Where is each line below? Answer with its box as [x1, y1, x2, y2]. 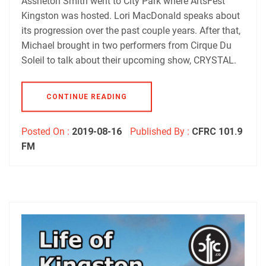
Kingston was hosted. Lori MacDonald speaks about [21, 9, 240, 21]
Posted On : [21, 125, 72, 137]
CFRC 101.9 [192, 125, 242, 137]
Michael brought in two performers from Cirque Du [21, 39, 232, 51]
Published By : [128, 125, 192, 137]
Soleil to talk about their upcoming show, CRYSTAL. [21, 54, 236, 66]
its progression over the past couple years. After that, [21, 24, 240, 36]
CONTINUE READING [46, 92, 127, 101]
